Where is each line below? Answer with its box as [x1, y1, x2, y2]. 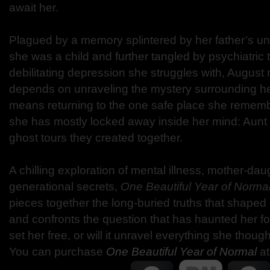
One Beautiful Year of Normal [106, 245, 260, 258]
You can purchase [9, 245, 106, 258]
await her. [9, 1, 58, 14]
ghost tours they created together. [9, 131, 183, 144]
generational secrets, [9, 180, 121, 193]
